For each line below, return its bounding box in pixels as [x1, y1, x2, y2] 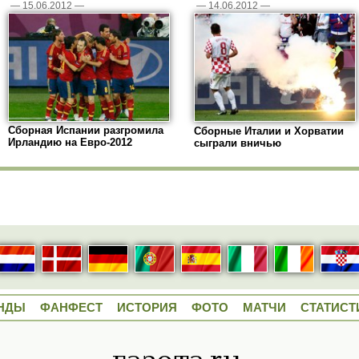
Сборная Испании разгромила [8, 124, 163, 137]
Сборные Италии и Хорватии [194, 125, 344, 138]
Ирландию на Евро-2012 [8, 136, 132, 149]
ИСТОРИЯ [117, 301, 177, 315]
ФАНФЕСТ [40, 301, 103, 315]
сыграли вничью [194, 137, 281, 150]
